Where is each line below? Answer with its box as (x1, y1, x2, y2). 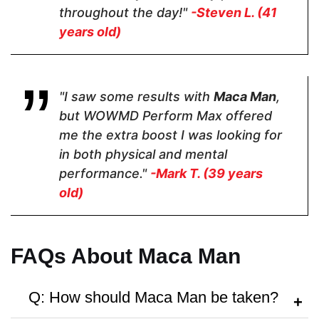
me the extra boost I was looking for (59, 127, 282, 142)
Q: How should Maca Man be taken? (28, 288, 278, 306)
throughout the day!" (59, 4, 191, 20)
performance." (59, 165, 150, 181)
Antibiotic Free (113, 130, 206, 145)
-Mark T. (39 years (150, 165, 263, 181)
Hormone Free (115, 24, 204, 40)
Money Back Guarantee (87, 235, 232, 251)
